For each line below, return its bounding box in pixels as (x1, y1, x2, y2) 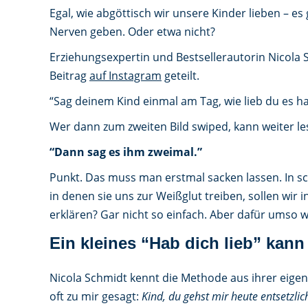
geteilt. (162, 68, 199, 83)
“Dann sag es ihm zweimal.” (49, 144, 202, 159)
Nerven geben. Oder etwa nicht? (49, 24, 215, 39)
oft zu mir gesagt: (49, 289, 142, 304)
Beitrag (49, 68, 89, 83)
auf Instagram (89, 68, 162, 83)
